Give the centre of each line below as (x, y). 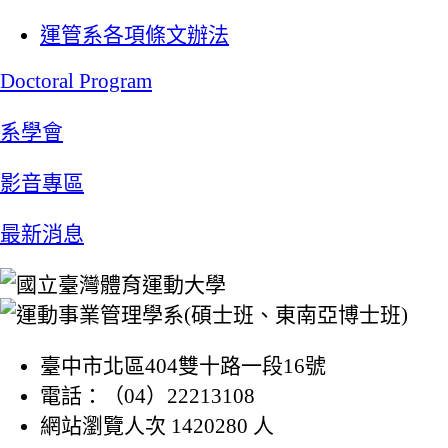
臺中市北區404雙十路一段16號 (183, 366)
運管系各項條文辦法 (134, 35)
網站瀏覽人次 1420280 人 (157, 426)
